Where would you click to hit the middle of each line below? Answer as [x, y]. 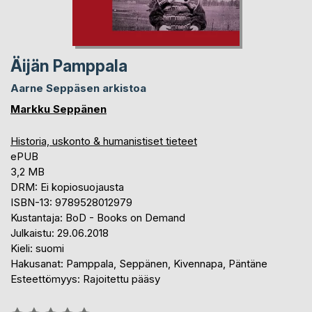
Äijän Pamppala [69, 67]
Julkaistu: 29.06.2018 [60, 233]
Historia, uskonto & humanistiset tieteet [104, 141]
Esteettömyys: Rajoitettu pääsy [85, 279]
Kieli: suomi [37, 249]
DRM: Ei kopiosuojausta [67, 187]
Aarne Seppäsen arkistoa [78, 88]
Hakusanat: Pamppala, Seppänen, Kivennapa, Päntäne [139, 264]
